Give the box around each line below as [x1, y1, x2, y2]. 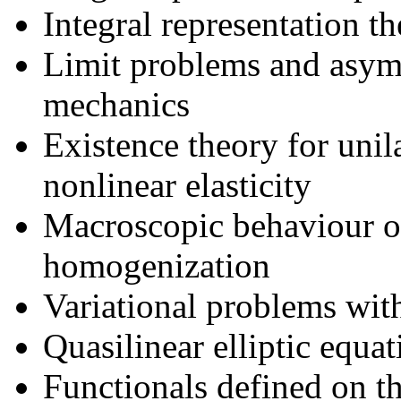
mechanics [43, 84, 190, 124]
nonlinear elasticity [43, 165, 311, 204]
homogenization [43, 245, 270, 285]
